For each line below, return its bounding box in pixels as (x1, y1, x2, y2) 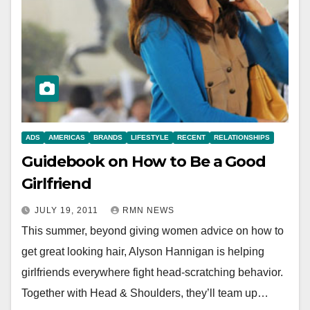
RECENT (177, 133, 206, 141)
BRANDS (93, 133, 122, 141)
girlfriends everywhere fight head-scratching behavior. (21, 266, 283, 278)
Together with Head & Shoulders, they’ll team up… (21, 286, 268, 299)
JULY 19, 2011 (35, 205, 101, 215)
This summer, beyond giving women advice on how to (21, 224, 284, 237)
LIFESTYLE (131, 133, 169, 141)
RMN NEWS (122, 205, 174, 215)
